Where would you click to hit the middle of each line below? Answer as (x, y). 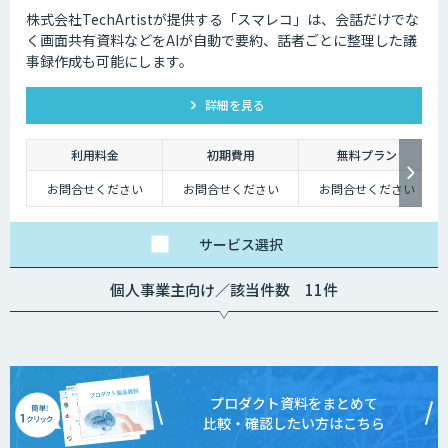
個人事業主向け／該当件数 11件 (224, 289)
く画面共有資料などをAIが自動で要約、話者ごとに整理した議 (221, 39)
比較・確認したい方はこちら (294, 422)
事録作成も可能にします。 (109, 60)
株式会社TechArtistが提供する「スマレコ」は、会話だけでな (222, 18)
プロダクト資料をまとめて (294, 402)
